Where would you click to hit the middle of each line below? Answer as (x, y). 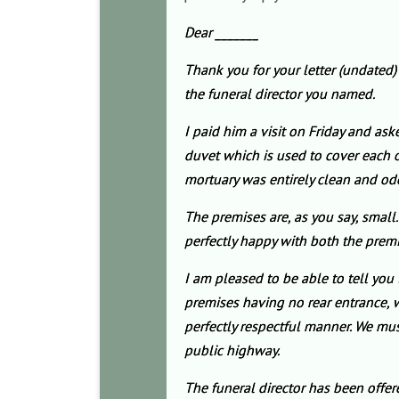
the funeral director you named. (281, 94)
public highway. (232, 350)
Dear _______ (222, 32)
